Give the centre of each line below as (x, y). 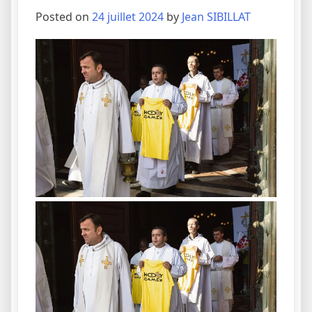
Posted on (64, 17)
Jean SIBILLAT (216, 17)
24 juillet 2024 (128, 17)
